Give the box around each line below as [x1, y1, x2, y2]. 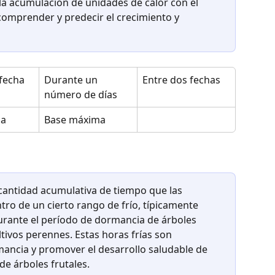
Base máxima [44, 113, 106, 127]
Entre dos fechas [142, 73, 220, 87]
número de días [44, 88, 117, 102]
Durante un [44, 73, 100, 87]
